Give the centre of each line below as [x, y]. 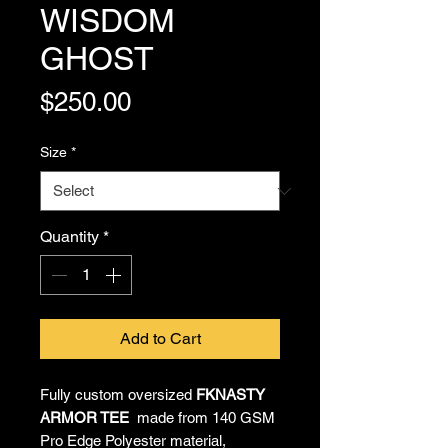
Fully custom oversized [118, 394]
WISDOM [107, 20]
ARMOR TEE [86, 417]
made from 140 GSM [204, 417]
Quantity [69, 236]
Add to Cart [160, 338]
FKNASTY [230, 394]
